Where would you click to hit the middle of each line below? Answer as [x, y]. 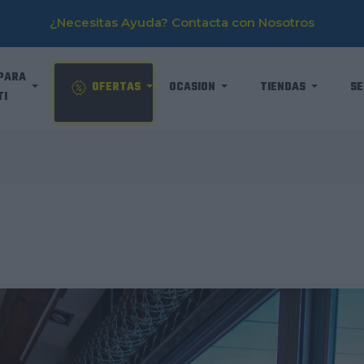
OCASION [193, 87]
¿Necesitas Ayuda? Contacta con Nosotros [182, 22]
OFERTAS [117, 87]
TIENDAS [283, 87]
